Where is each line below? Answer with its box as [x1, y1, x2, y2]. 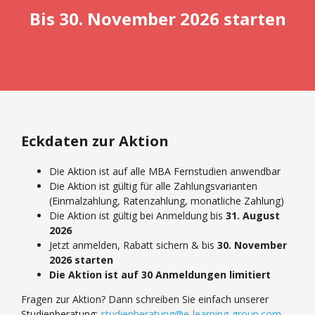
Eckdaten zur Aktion [21, 131, 169, 150]
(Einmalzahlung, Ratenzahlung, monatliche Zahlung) [49, 193, 284, 207]
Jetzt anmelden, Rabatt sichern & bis [49, 238, 217, 252]
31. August [226, 208, 280, 222]
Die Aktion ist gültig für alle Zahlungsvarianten [49, 179, 257, 193]
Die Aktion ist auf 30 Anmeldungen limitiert [49, 267, 271, 281]
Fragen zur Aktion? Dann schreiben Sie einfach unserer [21, 292, 269, 306]
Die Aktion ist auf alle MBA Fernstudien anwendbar [49, 164, 281, 178]
